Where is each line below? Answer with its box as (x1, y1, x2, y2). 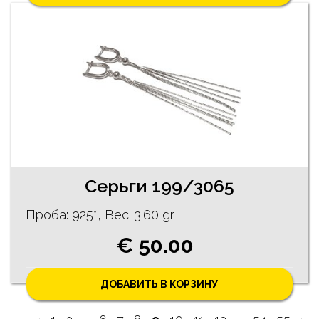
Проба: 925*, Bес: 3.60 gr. (26, 207, 175, 222)
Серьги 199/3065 (85, 175, 234, 197)
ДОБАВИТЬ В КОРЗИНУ (100, 278, 219, 291)
